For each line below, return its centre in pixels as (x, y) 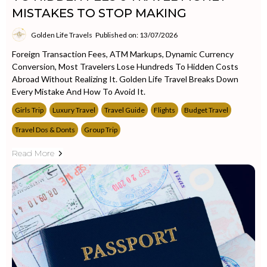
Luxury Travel (74, 110)
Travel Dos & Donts (45, 130)
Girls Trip (29, 110)
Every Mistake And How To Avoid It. (79, 91)
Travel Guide (125, 110)
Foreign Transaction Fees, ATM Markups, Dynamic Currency (123, 54)
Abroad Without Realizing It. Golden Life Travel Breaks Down (125, 79)
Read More (33, 153)
